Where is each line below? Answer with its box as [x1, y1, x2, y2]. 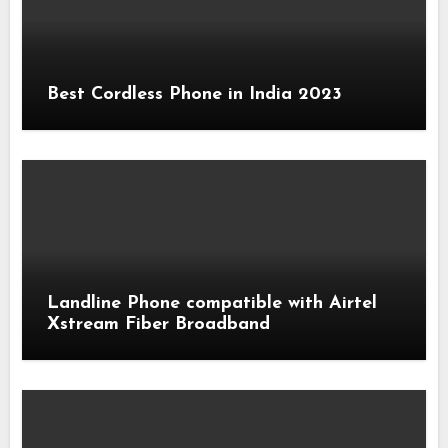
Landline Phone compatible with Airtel [47, 293, 378, 313]
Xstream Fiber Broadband [47, 314, 271, 334]
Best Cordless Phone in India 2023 [47, 84, 343, 104]
